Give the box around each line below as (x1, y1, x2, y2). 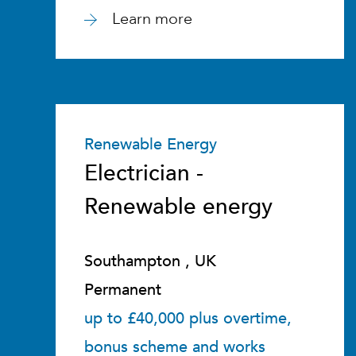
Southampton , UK (84, 250, 216, 272)
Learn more (112, 8, 192, 29)
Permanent (84, 279, 161, 300)
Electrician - (84, 158, 203, 188)
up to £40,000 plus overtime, (84, 308, 292, 329)
